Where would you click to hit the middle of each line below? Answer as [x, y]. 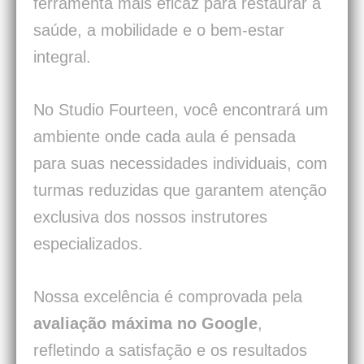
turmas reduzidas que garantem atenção [180, 191]
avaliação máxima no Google [145, 324]
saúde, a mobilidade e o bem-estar [159, 30]
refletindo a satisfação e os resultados [170, 351]
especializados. [88, 244]
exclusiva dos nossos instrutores [150, 217]
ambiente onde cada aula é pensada [165, 137]
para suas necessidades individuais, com [180, 164]
